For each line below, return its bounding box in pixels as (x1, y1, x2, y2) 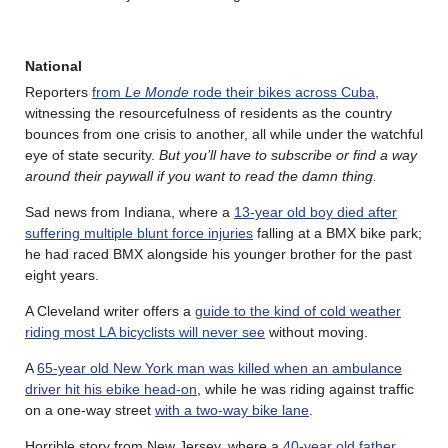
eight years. (25, 266, 99, 283)
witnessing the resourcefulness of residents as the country (25, 104, 392, 121)
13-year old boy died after (234, 203, 397, 220)
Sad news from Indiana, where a (25, 203, 234, 220)
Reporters (25, 83, 92, 100)
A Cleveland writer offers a (25, 302, 195, 319)
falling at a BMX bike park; (253, 224, 422, 241)
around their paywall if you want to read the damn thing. (25, 167, 381, 184)
